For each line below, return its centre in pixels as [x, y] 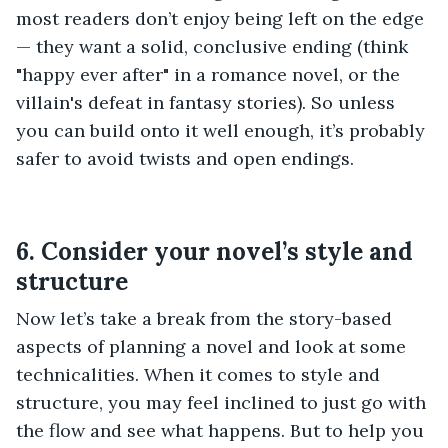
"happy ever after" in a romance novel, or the [208, 75]
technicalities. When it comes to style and [198, 375]
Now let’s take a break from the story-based [204, 319]
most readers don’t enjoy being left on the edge [220, 19]
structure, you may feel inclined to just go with [221, 403]
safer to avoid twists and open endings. [185, 159]
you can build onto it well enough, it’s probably [220, 131]
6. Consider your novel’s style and [214, 252]
